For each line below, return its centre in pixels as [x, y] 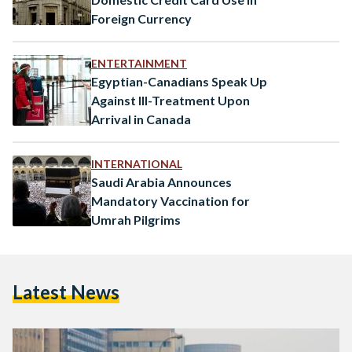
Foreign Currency [141, 18]
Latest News [66, 291]
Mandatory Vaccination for [170, 200]
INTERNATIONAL [137, 163]
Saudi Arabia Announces [161, 181]
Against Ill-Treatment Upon [171, 100]
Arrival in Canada [141, 119]
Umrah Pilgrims [136, 219]
